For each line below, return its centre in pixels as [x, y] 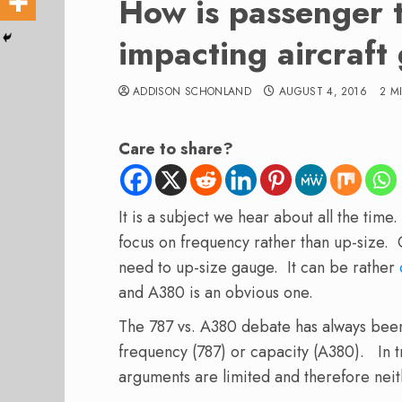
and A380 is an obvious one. [216, 292]
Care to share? [176, 149]
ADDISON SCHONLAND [192, 92]
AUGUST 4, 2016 [323, 92]
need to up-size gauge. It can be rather [259, 267]
